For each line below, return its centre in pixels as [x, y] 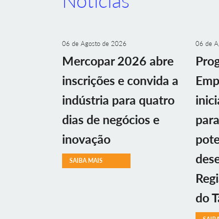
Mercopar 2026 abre [118, 61]
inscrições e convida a [120, 80]
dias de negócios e [111, 119]
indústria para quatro [118, 100]
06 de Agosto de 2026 [94, 44]
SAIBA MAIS [86, 161]
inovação [86, 139]
